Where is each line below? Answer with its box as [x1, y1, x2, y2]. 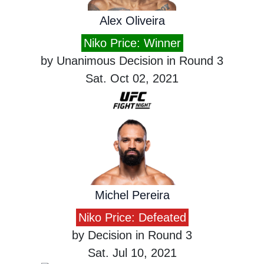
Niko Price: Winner [83, 37, 181, 50]
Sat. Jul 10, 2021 [87, 246, 177, 260]
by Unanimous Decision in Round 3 [41, 54, 223, 68]
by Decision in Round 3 [72, 229, 192, 242]
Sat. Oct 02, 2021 [85, 72, 179, 85]
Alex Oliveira [99, 14, 165, 28]
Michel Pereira [94, 189, 170, 202]
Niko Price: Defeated [78, 211, 186, 225]
